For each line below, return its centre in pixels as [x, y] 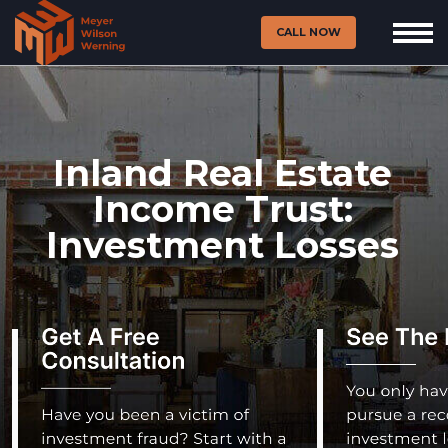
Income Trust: [222, 209]
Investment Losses [222, 245]
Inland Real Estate [222, 173]
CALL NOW [308, 32]
